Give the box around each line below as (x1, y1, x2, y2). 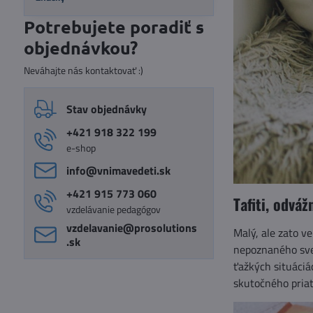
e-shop (66, 140, 96, 155)
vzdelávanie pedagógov (66, 202, 161, 217)
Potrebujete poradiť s (23, 15, 204, 38)
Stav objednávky (66, 101, 147, 117)
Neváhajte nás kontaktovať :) (23, 63, 143, 78)
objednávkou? (23, 36, 138, 59)
